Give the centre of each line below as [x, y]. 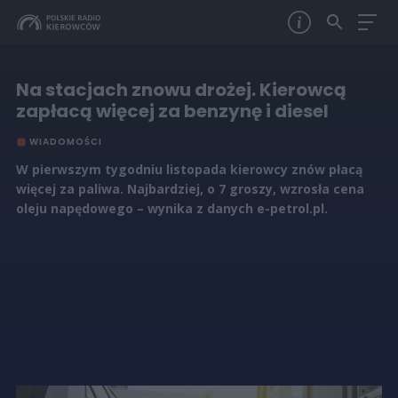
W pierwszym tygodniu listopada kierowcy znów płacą [189, 169]
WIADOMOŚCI [65, 142]
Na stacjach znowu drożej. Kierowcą [181, 90]
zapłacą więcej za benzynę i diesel [172, 111]
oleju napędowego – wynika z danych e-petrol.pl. [171, 208]
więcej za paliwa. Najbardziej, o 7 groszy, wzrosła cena [190, 189]
